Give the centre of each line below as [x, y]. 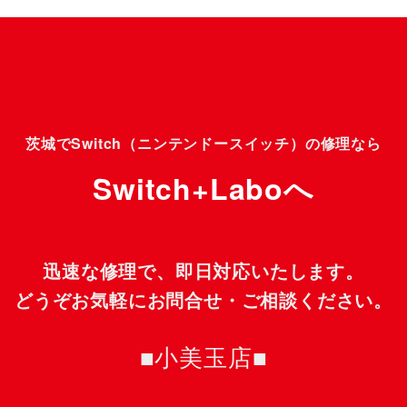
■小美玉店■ [203, 357]
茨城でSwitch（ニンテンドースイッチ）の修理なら [203, 143]
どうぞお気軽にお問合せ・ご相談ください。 [203, 300]
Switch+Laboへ [203, 189]
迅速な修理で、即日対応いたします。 [203, 271]
